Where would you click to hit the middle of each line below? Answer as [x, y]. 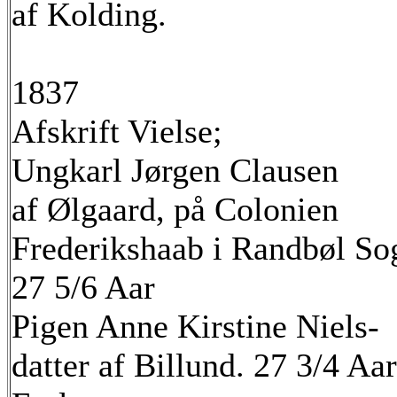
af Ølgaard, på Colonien [175, 209]
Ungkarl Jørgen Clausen [175, 170]
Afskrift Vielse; [117, 131]
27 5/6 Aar [83, 287]
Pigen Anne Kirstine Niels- [195, 326]
